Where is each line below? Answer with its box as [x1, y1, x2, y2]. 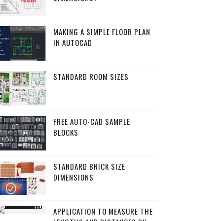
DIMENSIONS [53, 172, 94, 183]
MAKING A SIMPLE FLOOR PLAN [53, 26, 150, 37]
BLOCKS [53, 127, 78, 138]
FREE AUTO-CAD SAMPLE [53, 116, 130, 127]
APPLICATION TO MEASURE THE [53, 206, 153, 217]
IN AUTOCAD [53, 37, 92, 48]
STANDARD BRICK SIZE [53, 161, 125, 172]
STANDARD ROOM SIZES [53, 71, 129, 82]
